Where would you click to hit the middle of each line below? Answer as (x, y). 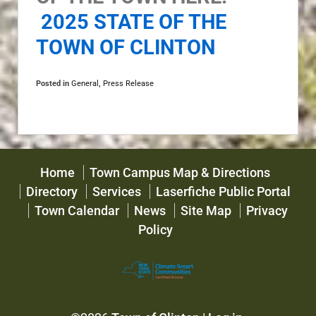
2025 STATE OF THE (134, 22)
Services (117, 191)
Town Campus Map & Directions (180, 172)
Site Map (206, 210)
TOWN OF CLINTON (126, 47)
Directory (52, 191)
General (85, 83)
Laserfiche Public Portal (223, 191)
